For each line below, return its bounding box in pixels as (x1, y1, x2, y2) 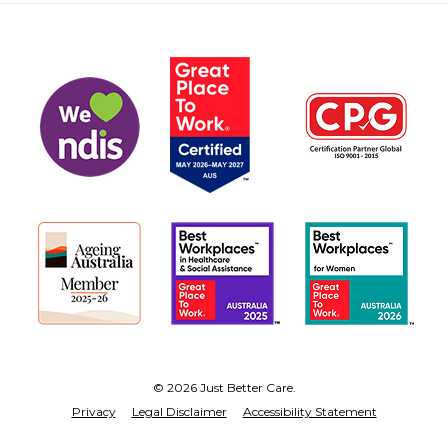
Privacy (71, 403, 116, 419)
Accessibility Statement (242, 403, 377, 419)
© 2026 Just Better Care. (152, 379, 296, 395)
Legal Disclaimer (131, 403, 227, 419)
